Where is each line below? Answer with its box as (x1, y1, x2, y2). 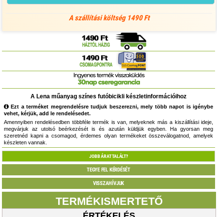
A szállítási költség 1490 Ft (68, 13, 150, 22)
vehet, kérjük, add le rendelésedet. (3, 110, 91, 117)
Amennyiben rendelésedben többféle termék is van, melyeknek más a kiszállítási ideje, (3, 119, 214, 125)
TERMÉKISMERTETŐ (55, 195, 163, 207)
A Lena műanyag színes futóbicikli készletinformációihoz (31, 93, 186, 100)
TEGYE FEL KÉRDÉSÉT (87, 166, 130, 173)
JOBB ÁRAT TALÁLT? (89, 154, 128, 159)
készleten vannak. (3, 139, 47, 145)
